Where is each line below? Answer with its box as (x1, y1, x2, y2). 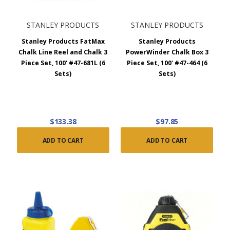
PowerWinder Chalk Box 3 (125, 48, 208, 56)
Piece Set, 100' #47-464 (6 (126, 59, 207, 67)
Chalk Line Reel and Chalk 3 (18, 48, 108, 56)
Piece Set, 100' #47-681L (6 (21, 59, 105, 67)
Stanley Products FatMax (21, 37, 105, 46)
